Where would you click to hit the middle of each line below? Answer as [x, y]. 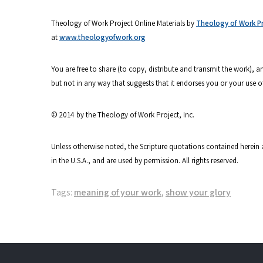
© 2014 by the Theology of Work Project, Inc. [123, 115]
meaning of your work [118, 192]
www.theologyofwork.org [102, 37]
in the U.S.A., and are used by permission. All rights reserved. [145, 161]
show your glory [198, 192]
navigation [93, 237]
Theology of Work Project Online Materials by [124, 23]
